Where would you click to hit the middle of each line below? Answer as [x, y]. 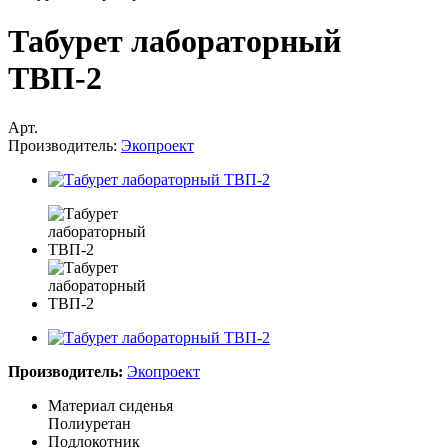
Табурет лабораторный [174, 41]
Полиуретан [89, 423]
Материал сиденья [110, 405]
